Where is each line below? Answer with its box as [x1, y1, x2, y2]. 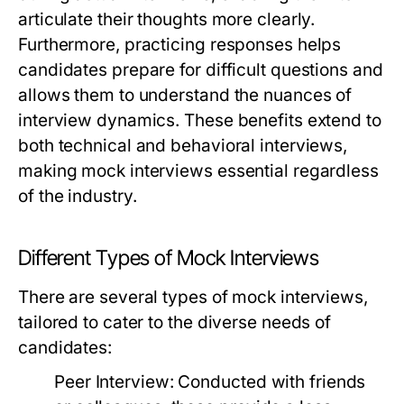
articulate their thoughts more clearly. [18, 9, 316, 31]
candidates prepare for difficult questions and [18, 60, 383, 81]
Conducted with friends [173, 372, 366, 393]
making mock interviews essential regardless [18, 161, 379, 182]
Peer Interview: [54, 372, 174, 393]
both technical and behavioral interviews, [18, 135, 348, 157]
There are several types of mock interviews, [18, 287, 368, 308]
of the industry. [18, 186, 137, 207]
